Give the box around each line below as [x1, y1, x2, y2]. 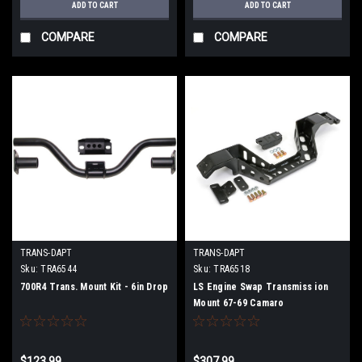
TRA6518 [213, 263, 250, 275]
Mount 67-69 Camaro [193, 297, 284, 309]
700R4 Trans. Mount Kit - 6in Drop [20, 280, 169, 293]
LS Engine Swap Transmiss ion [193, 280, 328, 293]
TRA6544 [40, 263, 77, 275]
